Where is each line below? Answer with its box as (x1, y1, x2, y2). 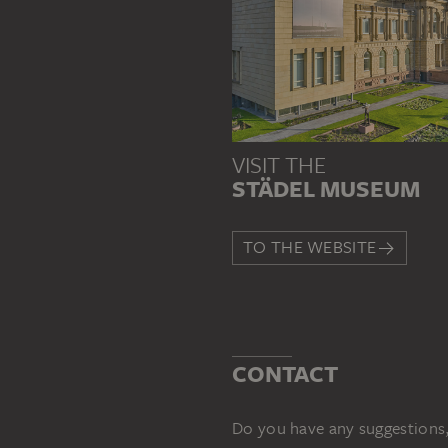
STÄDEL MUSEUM (232, 173, 420, 204)
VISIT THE (232, 149, 326, 179)
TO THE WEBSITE (243, 236, 377, 258)
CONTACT (232, 358, 338, 389)
